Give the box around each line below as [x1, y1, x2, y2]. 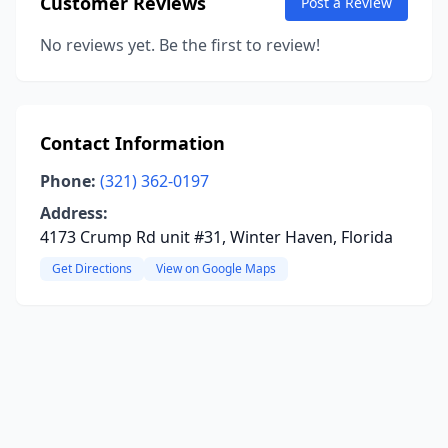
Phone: [40, 170, 96, 192]
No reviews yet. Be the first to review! [40, 34, 320, 56]
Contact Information [40, 131, 225, 155]
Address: [40, 202, 108, 224]
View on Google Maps [156, 260, 276, 277]
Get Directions [52, 260, 132, 277]
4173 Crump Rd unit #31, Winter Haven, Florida [40, 226, 393, 248]
